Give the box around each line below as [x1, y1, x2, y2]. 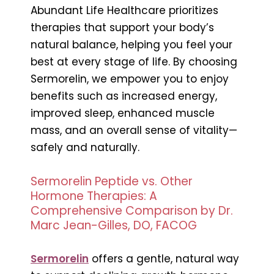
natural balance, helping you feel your [31, 37, 232, 52]
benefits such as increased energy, [31, 88, 217, 103]
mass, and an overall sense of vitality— [31, 122, 237, 138]
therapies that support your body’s [31, 20, 214, 35]
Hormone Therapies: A [31, 187, 157, 204]
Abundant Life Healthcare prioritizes [31, 2, 218, 18]
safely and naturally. [31, 139, 139, 155]
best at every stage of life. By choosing [31, 54, 237, 69]
